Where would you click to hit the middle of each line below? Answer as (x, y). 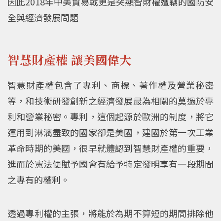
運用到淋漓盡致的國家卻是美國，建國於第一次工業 (110, 132)
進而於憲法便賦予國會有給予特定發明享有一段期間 (110, 164)
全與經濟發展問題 (43, 17)
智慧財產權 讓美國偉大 (70, 60)
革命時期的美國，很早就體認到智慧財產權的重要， (110, 148)
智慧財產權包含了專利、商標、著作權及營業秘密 (110, 85)
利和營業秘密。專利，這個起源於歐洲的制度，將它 (110, 116)
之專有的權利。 (38, 179)
